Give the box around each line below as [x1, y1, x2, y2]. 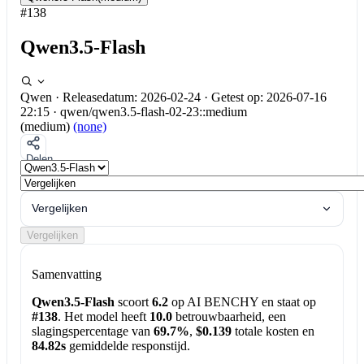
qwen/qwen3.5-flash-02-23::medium [60, 104, 247, 119]
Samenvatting [31, 267, 102, 282]
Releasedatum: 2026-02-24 [63, 89, 201, 104]
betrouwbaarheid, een [171, 310, 286, 324]
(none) [73, 119, 106, 133]
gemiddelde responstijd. [65, 339, 190, 353]
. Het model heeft [57, 310, 149, 324]
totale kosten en [231, 324, 314, 339]
